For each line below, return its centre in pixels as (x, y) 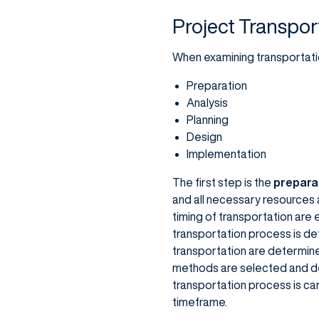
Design (204, 137)
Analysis (207, 103)
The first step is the (223, 182)
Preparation (216, 85)
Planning (207, 120)
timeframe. (199, 302)
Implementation (226, 154)
